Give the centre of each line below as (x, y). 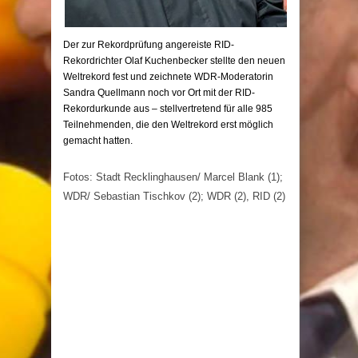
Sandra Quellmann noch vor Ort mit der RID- (159, 92)
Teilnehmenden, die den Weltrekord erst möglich (168, 124)
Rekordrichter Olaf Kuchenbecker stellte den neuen (174, 60)
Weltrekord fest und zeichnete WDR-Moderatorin (168, 76)
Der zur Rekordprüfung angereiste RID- (149, 44)
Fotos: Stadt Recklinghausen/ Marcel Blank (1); (173, 177)
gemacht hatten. (98, 140)
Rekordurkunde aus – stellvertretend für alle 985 (168, 108)
